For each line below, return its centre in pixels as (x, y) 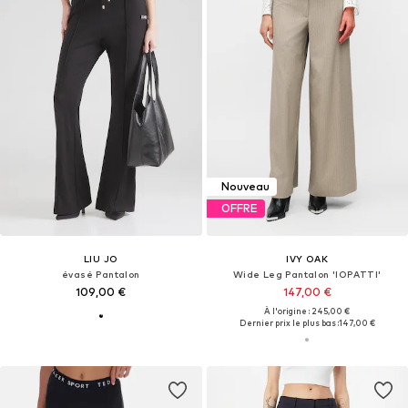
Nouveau (245, 187)
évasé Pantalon (101, 274)
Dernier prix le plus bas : (289, 322)
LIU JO (101, 258)
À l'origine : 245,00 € (307, 311)
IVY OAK (307, 258)
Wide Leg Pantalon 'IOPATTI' (307, 274)
